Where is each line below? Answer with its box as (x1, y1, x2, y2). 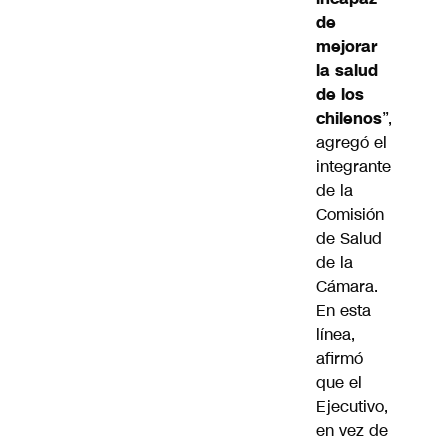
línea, (316, 323, 355, 347)
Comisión (316, 203, 384, 227)
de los (316, 83, 364, 107)
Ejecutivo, (316, 395, 388, 419)
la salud (316, 59, 378, 83)
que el (316, 371, 362, 395)
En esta (316, 299, 371, 323)
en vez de (316, 419, 388, 443)
